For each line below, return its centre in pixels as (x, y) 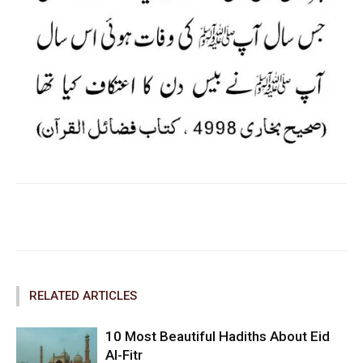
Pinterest (282, 216)
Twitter (183, 216)
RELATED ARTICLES (83, 295)
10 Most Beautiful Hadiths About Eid (218, 336)
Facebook (79, 216)
